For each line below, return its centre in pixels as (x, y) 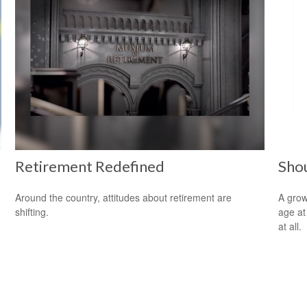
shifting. (32, 212)
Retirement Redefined (90, 167)
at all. (290, 226)
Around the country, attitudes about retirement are (124, 198)
